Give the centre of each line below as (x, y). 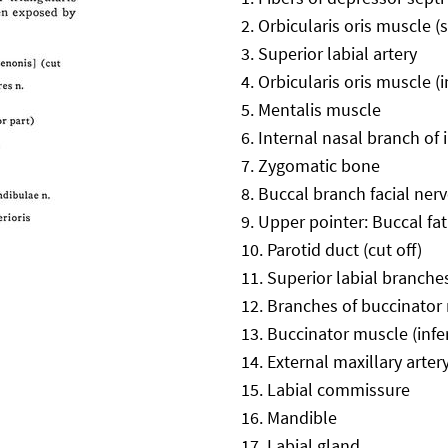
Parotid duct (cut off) (344, 250)
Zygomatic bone (319, 166)
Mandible (302, 418)
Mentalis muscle (319, 110)
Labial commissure (338, 390)
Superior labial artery (337, 54)
